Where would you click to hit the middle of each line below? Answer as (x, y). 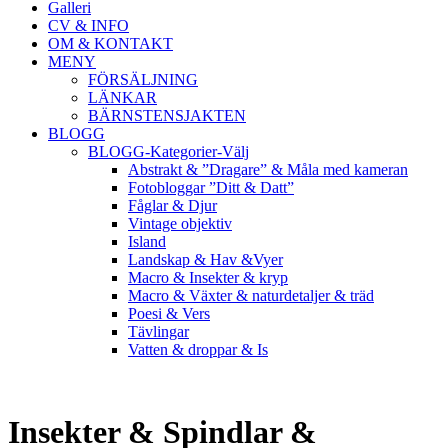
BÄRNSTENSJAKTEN (167, 115)
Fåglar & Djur (172, 205)
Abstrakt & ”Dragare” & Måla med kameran (268, 169)
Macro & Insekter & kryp (208, 277)
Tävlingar (158, 331)
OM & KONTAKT (110, 43)
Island (147, 241)
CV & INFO (88, 25)
